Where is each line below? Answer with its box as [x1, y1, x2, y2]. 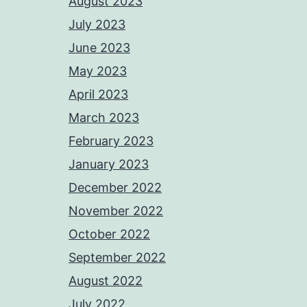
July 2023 [69, 17, 125, 32]
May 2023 [69, 64, 127, 78]
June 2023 [69, 40, 130, 55]
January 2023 [69, 157, 149, 171]
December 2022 [69, 180, 162, 195]
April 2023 [69, 87, 128, 101]
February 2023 [69, 134, 153, 148]
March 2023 [69, 110, 139, 125]
